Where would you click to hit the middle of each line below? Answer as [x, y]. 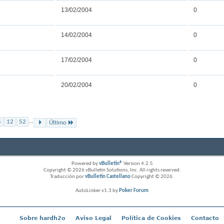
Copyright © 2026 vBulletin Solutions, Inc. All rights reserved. [112, 170]
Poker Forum [134, 190]
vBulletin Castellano [108, 176]
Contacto [205, 218]
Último [58, 122]
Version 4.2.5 [137, 163]
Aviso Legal [93, 218]
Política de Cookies [151, 218]
